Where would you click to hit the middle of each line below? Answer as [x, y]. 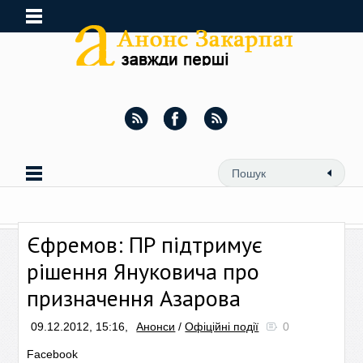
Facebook [53, 354]
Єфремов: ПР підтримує [145, 244]
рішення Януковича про [143, 271]
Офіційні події [222, 327]
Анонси [156, 327]
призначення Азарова [134, 298]
